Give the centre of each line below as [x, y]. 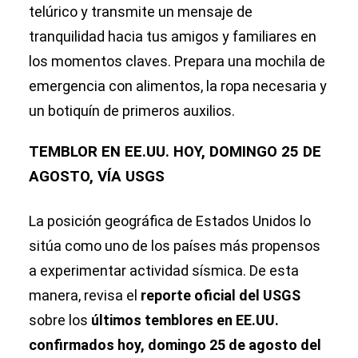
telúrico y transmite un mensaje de [141, 12]
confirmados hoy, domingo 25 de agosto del [175, 345]
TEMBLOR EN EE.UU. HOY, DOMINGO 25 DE [175, 152]
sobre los [60, 320]
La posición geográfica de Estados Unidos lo [170, 221]
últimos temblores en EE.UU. [185, 320]
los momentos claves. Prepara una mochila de [177, 62]
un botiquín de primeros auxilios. [132, 111]
